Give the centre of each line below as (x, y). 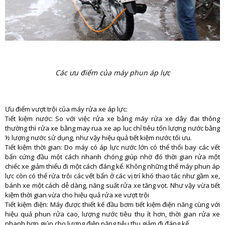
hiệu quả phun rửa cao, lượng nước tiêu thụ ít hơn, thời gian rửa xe (113, 214)
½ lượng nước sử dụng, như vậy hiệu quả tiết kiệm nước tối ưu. (98, 137)
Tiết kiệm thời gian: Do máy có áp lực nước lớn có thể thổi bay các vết (113, 147)
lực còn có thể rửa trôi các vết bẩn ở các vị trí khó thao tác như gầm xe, (113, 176)
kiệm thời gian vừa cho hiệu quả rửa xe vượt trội (77, 195)
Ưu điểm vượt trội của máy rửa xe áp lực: (66, 109)
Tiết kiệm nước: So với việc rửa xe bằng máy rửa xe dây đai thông (113, 118)
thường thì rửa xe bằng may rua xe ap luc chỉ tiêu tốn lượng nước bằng (113, 128)
